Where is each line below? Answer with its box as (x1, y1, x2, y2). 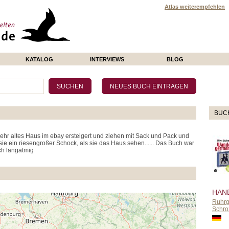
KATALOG (25, 56, 53, 62)
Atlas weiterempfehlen (165, 4, 225, 10)
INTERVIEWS (90, 56, 124, 62)
